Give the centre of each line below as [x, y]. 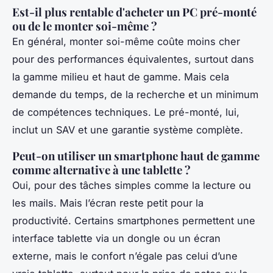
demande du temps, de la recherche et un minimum [135, 94]
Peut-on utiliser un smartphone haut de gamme [136, 155]
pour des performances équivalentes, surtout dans [133, 59]
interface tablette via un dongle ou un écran [116, 238]
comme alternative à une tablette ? [101, 169]
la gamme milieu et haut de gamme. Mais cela [121, 76]
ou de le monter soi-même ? [85, 26]
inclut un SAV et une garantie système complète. [128, 129]
